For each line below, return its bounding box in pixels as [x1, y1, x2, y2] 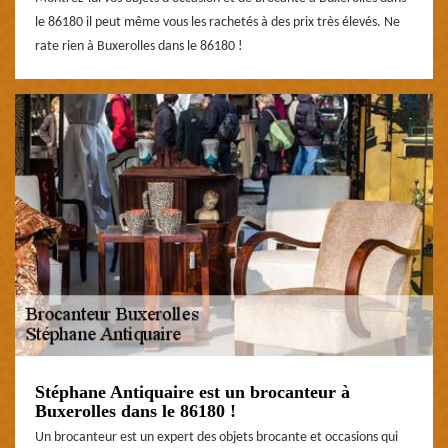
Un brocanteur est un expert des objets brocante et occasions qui [35, 429, 398, 445]
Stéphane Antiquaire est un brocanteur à [35, 381, 350, 402]
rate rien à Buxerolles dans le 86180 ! [35, 38, 243, 54]
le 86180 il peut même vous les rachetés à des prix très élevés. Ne [35, 14, 400, 30]
